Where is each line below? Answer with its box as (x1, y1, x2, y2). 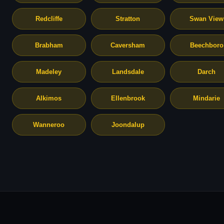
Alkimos (36, 94, 62, 102)
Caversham (110, 41, 145, 49)
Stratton (115, 15, 140, 22)
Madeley (36, 68, 62, 75)
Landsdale (111, 68, 144, 75)
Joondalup (111, 121, 144, 128)
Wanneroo (33, 121, 65, 128)
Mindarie (193, 94, 220, 102)
